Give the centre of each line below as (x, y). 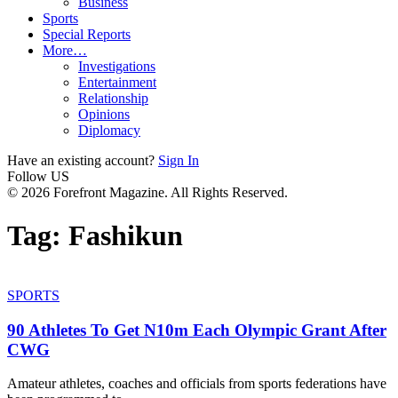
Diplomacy (109, 130)
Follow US (38, 176)
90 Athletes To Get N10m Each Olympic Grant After (197, 330)
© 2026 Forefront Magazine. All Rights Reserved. (147, 192)
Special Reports (87, 34)
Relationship (113, 98)
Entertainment (117, 82)
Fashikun (126, 236)
